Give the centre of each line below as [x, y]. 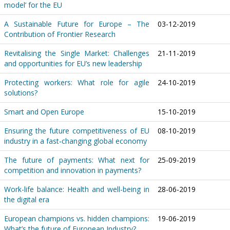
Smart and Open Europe [44, 112]
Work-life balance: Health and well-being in [77, 189]
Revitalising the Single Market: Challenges [77, 53]
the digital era [27, 199]
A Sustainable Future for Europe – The [77, 24]
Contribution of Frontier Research [60, 34]
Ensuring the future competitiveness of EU [77, 131]
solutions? [21, 93]
